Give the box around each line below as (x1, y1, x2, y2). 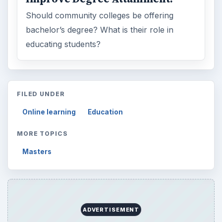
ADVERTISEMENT (82, 206, 140, 214)
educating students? (26, 39, 101, 49)
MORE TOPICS (16, 130, 68, 138)
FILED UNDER (16, 90, 65, 98)
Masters (22, 148, 52, 156)
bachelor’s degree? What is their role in (26, 24, 174, 35)
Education (88, 108, 123, 116)
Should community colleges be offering (26, 10, 174, 20)
